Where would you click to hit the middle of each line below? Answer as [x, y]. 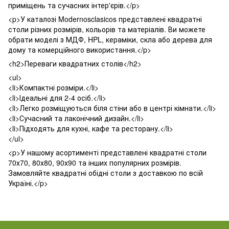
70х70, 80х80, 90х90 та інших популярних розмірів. [95, 163]
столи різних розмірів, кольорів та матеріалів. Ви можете [107, 29]
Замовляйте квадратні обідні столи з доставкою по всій [106, 173]
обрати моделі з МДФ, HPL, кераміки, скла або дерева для [110, 39]
